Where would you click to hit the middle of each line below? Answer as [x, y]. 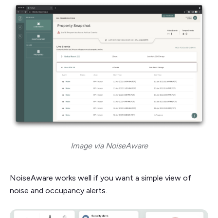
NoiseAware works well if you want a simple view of [100, 178]
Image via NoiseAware [109, 145]
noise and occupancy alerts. [59, 190]
